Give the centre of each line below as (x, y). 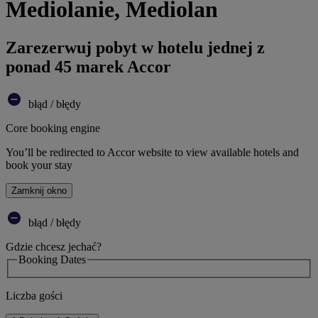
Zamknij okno (39, 190)
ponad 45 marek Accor (88, 66)
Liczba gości (34, 296)
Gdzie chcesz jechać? (54, 246)
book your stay (39, 165)
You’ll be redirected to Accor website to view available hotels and (152, 152)
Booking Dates (52, 259)
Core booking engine (53, 128)
